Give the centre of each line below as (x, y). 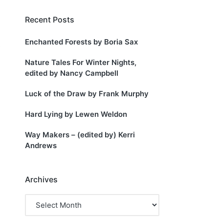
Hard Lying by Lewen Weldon (76, 114)
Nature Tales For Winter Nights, (81, 62)
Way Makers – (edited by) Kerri (80, 134)
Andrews (41, 145)
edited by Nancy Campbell (72, 73)
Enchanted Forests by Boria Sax (81, 42)
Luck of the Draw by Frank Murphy (87, 93)
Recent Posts (50, 20)
